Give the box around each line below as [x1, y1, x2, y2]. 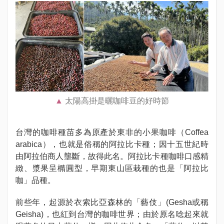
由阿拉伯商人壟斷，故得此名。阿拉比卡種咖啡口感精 [15, 151, 208, 160]
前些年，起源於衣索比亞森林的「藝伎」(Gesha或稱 [15, 197, 208, 206]
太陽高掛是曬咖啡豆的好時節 [65, 96, 169, 105]
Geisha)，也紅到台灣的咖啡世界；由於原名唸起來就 [15, 209, 208, 218]
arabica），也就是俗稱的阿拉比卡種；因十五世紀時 [15, 139, 208, 148]
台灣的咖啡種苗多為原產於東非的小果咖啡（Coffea [15, 127, 208, 136]
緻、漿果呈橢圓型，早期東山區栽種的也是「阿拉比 [15, 163, 208, 172]
